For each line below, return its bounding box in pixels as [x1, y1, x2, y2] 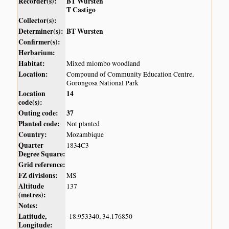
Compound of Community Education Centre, [66, 70, 194, 79]
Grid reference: [18, 159, 66, 170]
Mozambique [66, 130, 104, 140]
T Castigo [66, 5, 96, 15]
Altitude [18, 181, 44, 192]
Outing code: [18, 108, 59, 119]
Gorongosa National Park [66, 78, 139, 88]
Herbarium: [18, 48, 56, 58]
